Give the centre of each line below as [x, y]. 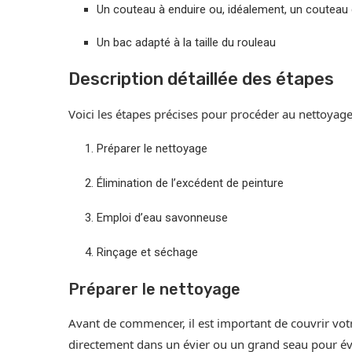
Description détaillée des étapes [201, 79]
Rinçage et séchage [147, 253]
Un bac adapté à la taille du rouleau [186, 43]
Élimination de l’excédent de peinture [190, 183]
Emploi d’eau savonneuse [162, 218]
